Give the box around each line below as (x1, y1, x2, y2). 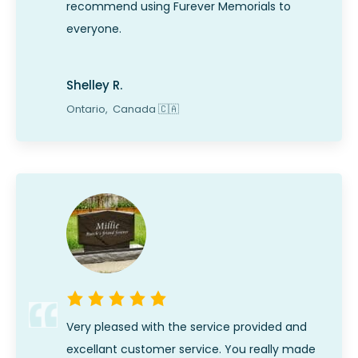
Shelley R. (66, 76, 122, 93)
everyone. (66, 21, 121, 38)
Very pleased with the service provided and (66, 318, 307, 335)
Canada (113, 101, 156, 117)
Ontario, (66, 101, 110, 117)
